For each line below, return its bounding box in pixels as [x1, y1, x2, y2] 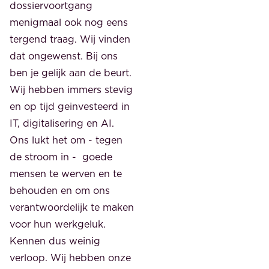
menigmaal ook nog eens [10, 15, 128, 29]
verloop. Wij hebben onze [10, 250, 131, 264]
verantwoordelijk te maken [10, 200, 134, 214]
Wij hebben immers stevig [10, 82, 133, 96]
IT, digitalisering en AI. [10, 116, 114, 130]
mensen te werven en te [10, 166, 122, 180]
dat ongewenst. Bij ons [10, 49, 118, 62]
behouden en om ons [10, 183, 110, 197]
